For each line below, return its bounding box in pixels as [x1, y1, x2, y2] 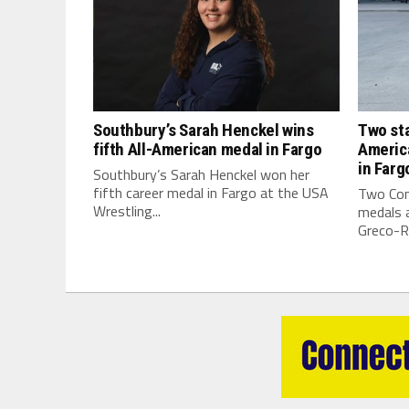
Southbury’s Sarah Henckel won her [93, 163, 309, 185]
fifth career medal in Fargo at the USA [93, 182, 329, 204]
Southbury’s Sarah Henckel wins [93, 120, 314, 141]
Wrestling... [93, 200, 161, 222]
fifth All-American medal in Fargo [93, 139, 322, 160]
